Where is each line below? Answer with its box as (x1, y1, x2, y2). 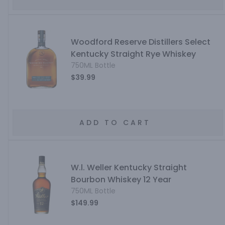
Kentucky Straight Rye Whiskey (70, 48, 196, 60)
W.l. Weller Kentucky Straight (70, 162, 187, 173)
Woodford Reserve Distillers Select (70, 36, 210, 48)
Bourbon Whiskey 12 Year (70, 174, 171, 185)
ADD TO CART (79, 118, 151, 128)
